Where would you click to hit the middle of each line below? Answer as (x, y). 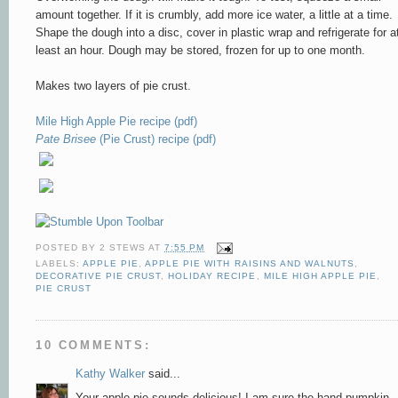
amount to (61, 14)
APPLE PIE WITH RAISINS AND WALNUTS (250, 264)
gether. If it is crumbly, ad (152, 14)
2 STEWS (123, 248)
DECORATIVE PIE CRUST (99, 276)
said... (163, 374)
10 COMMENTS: (93, 346)
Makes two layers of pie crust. (113, 85)
